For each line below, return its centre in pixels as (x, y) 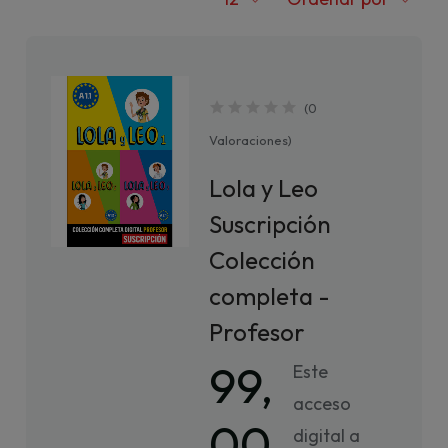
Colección (262, 260)
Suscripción (270, 224)
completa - (270, 296)
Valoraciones (249, 140)
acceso (322, 403)
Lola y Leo (264, 188)
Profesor (257, 332)
